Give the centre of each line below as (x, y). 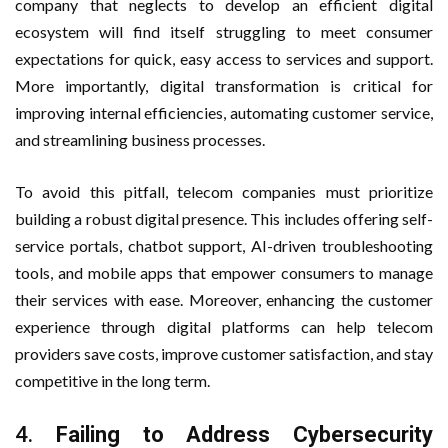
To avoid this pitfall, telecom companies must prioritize (224, 191)
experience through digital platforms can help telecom (224, 326)
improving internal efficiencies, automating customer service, (224, 112)
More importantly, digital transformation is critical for (224, 85)
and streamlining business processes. (140, 139)
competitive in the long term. (112, 380)
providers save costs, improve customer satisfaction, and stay (224, 353)
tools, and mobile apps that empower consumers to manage (224, 272)
